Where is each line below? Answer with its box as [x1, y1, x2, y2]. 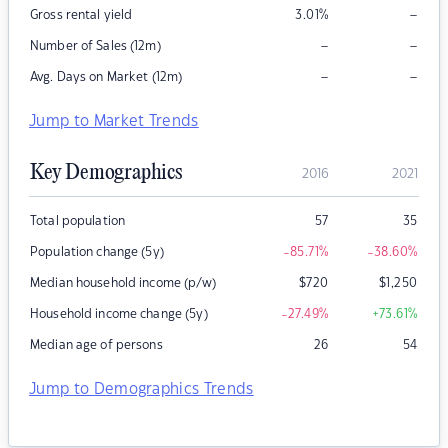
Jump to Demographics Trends [29, 382, 254, 398]
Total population [30, 215, 126, 228]
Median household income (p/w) [30, 277, 216, 290]
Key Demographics [30, 161, 182, 186]
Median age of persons [30, 339, 163, 352]
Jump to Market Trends [29, 114, 199, 130]
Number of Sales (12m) [30, 40, 161, 53]
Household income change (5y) [30, 308, 208, 321]
